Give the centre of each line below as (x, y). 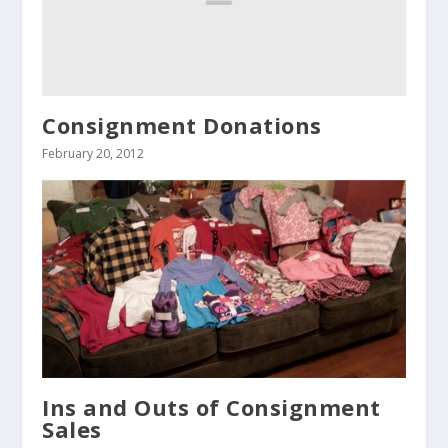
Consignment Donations (182, 124)
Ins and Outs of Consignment (211, 407)
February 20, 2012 (93, 153)
